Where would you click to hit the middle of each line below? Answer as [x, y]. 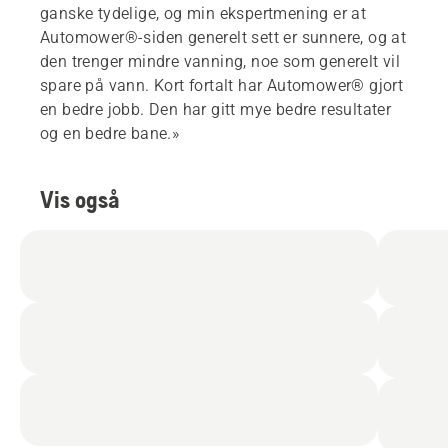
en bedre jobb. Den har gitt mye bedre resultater [216, 110]
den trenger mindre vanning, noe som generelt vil [220, 62]
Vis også [80, 200]
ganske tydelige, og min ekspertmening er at [203, 14]
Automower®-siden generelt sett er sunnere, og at [223, 38]
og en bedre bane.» [110, 134]
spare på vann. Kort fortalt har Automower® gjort [222, 86]
